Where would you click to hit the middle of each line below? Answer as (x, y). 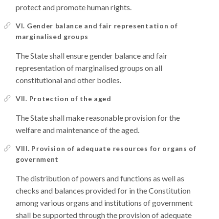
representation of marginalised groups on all (89, 68)
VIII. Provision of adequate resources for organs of (106, 148)
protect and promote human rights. (74, 7)
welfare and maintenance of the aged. (77, 130)
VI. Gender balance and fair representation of (97, 26)
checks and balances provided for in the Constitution (103, 190)
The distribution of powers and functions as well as (100, 178)
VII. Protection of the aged (64, 99)
